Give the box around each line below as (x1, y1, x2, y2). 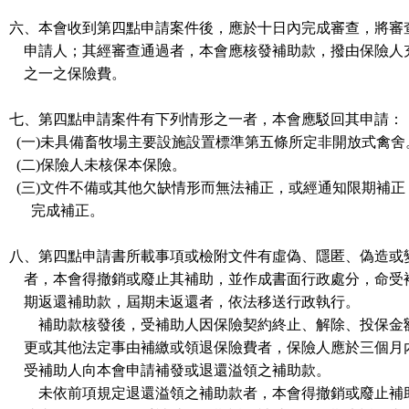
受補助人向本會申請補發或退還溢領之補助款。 (9, 362, 330, 378)
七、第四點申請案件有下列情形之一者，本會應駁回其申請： (9, 111, 404, 127)
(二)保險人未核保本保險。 (9, 157, 186, 173)
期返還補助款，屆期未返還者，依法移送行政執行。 (9, 294, 360, 309)
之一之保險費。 (9, 66, 126, 81)
